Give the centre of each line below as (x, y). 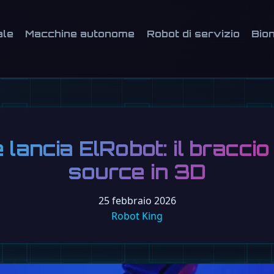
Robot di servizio (193, 34)
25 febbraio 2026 (137, 201)
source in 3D (137, 172)
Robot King (137, 216)
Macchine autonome (80, 34)
